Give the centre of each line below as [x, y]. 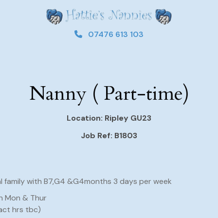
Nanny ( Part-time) [109, 94]
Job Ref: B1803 [109, 136]
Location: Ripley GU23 [109, 118]
